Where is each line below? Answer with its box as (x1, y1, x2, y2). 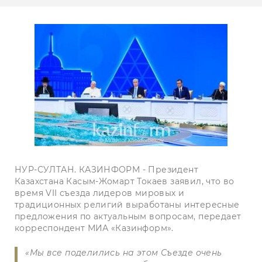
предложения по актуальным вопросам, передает (15, 211, 242, 222)
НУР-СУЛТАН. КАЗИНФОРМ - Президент (15, 164, 198, 175)
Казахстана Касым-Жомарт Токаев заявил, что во (15, 176, 235, 187)
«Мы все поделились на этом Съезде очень (25, 247, 222, 258)
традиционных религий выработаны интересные (15, 199, 240, 210)
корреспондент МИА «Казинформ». (15, 223, 174, 233)
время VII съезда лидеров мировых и (15, 188, 185, 198)
